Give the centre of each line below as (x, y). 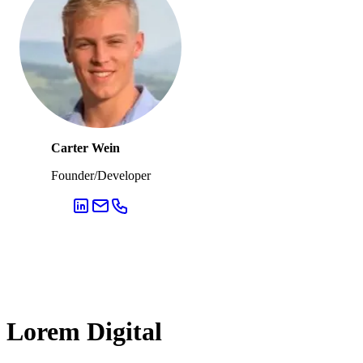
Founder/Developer (100, 175)
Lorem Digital (84, 332)
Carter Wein (85, 147)
